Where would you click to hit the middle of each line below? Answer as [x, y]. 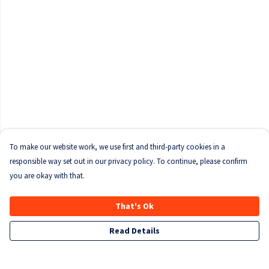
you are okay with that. [47, 175]
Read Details [134, 231]
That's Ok [134, 206]
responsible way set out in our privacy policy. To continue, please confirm [128, 161]
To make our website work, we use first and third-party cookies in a [117, 147]
